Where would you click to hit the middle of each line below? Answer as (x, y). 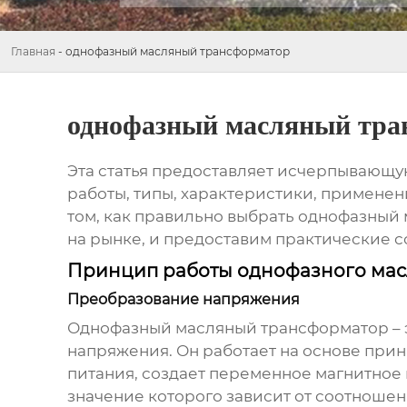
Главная (33, 51)
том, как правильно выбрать (182, 217)
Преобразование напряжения (183, 300)
